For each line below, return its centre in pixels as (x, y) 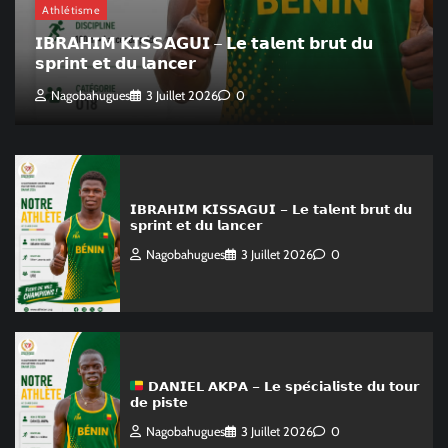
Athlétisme (71, 9)
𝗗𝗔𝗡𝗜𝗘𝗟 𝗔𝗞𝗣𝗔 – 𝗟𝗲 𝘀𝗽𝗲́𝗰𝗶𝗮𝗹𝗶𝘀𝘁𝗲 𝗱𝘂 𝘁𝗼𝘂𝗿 (282, 386)
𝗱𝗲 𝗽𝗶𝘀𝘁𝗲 (158, 402)
